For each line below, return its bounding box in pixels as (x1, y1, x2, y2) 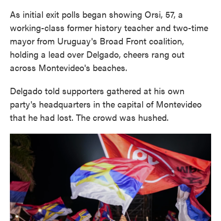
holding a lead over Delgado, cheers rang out (10, 48, 184, 60)
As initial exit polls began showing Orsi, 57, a (10, 8, 183, 20)
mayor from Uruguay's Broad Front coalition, (10, 35, 184, 47)
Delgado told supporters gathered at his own (10, 84, 184, 97)
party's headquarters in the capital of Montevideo (10, 98, 202, 110)
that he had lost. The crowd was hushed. (10, 111, 169, 123)
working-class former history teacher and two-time (10, 21, 208, 34)
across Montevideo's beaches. (10, 61, 127, 74)
